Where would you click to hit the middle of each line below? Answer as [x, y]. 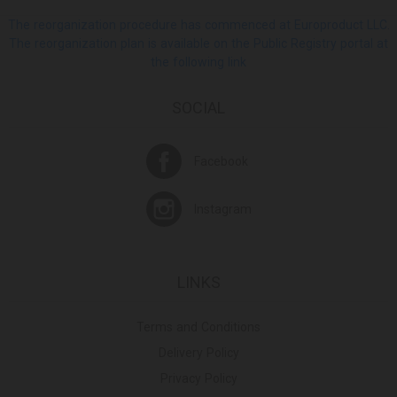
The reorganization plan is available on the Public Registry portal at [198, 44]
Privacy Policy [198, 379]
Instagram [222, 209]
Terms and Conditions [198, 327]
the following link [198, 62]
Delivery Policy [198, 353]
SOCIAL [198, 108]
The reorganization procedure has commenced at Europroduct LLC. [198, 25]
